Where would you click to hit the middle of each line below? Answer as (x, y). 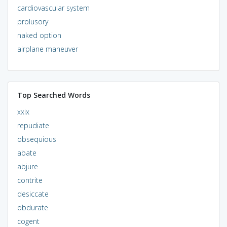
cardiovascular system (53, 8)
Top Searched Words (53, 95)
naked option (39, 35)
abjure (27, 166)
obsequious (36, 139)
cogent (28, 221)
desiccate (33, 194)
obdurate (32, 207)
